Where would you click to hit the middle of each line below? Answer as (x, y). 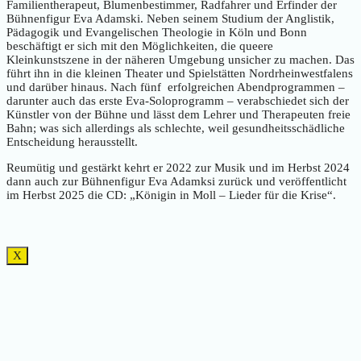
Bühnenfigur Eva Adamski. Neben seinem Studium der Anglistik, (170, 18)
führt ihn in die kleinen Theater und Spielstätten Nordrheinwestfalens (180, 73)
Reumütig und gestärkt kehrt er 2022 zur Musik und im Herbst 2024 (178, 167)
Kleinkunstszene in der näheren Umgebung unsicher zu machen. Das (180, 59)
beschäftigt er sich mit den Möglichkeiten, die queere (140, 46)
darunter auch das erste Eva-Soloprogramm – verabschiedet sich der (178, 100)
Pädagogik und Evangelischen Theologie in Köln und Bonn (157, 32)
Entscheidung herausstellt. (72, 141)
